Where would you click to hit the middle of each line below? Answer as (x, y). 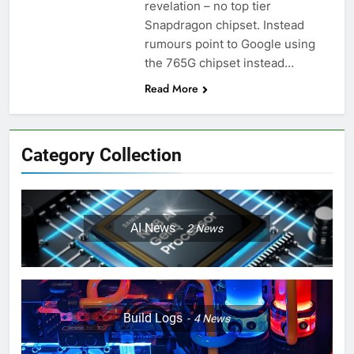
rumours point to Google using (230, 43)
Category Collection (102, 154)
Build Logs (153, 318)
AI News (153, 228)
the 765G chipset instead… (219, 62)
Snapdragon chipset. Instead (224, 24)
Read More (171, 88)
